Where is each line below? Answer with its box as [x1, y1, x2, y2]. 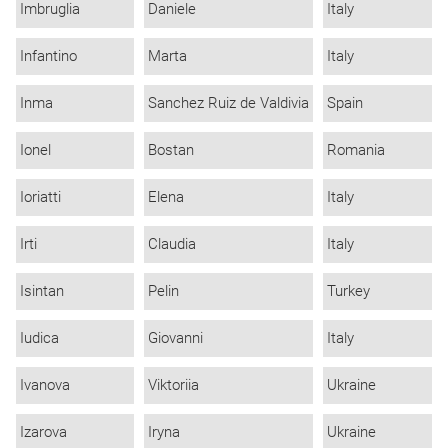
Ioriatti [20, 187, 61, 206]
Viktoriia [148, 375, 199, 394]
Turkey [327, 281, 370, 300]
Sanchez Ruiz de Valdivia [148, 93, 309, 112]
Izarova [20, 422, 67, 441]
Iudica [20, 328, 59, 347]
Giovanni [148, 328, 203, 347]
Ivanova [20, 375, 70, 394]
